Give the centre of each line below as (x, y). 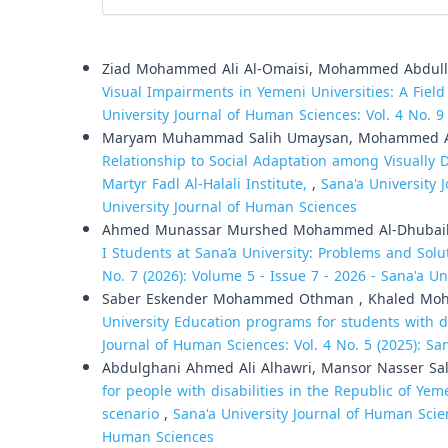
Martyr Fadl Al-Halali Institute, (207, 184)
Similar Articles (163, 46)
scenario (133, 414)
